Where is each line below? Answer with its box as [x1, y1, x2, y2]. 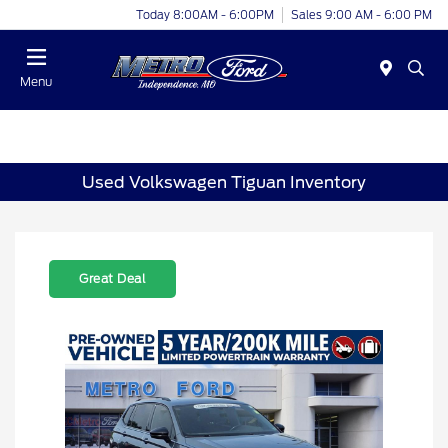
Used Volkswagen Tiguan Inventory [82, 172, 366, 192]
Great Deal [79, 271, 146, 287]
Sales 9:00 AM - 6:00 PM [291, 7, 432, 22]
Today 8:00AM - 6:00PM [136, 7, 274, 22]
